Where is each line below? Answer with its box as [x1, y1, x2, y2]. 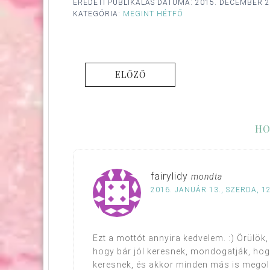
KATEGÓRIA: [73, 9, 123, 18]
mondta [191, 171, 222, 181]
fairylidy [151, 170, 188, 182]
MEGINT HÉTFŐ [123, 9, 183, 18]
